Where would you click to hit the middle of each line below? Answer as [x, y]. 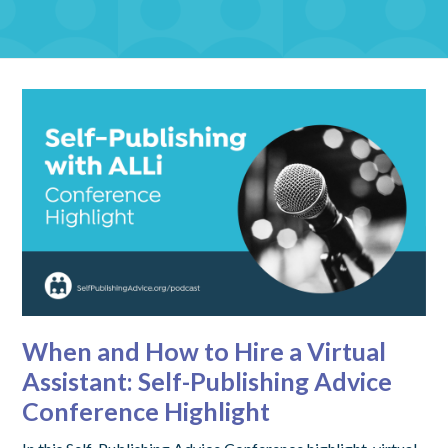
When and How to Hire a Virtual [204, 350]
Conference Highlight [146, 410]
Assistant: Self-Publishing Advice [207, 380]
